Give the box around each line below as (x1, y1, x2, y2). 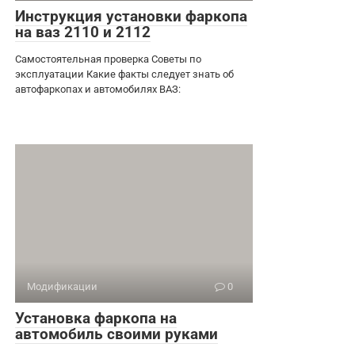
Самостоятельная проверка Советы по (15, 52, 201, 65)
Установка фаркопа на (15, 308, 177, 327)
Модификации (27, 280, 97, 292)
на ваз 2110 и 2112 (15, 22, 151, 41)
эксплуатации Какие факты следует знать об (15, 67, 234, 80)
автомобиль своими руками (15, 324, 218, 343)
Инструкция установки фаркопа (15, 6, 247, 25)
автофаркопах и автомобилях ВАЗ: (15, 82, 181, 95)
